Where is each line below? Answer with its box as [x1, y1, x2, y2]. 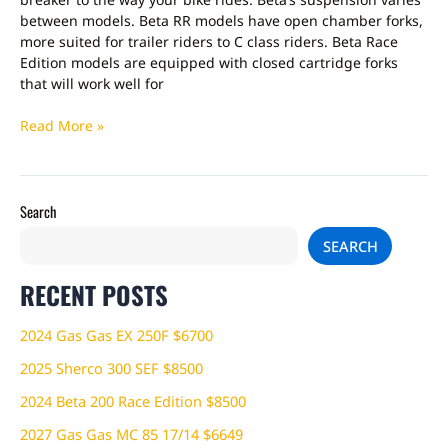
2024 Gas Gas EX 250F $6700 [20, 324, 213, 345]
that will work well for [20, 74, 164, 94]
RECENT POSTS [20, 276, 168, 314]
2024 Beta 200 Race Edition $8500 [20, 390, 246, 411]
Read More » [20, 116, 104, 136]
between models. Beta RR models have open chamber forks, [20, 11, 423, 31]
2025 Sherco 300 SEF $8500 [20, 357, 203, 378]
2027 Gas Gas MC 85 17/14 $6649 [20, 423, 243, 444]
